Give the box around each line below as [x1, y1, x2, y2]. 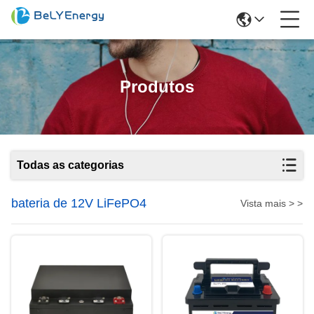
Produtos [120, 77, 194, 96]
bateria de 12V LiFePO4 [11, 196, 146, 210]
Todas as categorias [17, 159, 124, 171]
